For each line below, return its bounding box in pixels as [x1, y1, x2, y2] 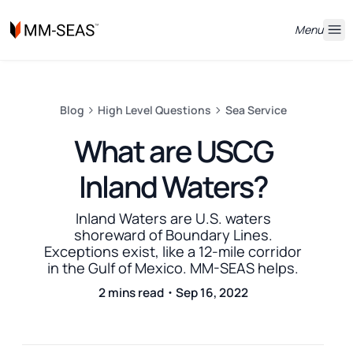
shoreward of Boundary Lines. [73, 225, 273, 245]
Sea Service [225, 102, 287, 118]
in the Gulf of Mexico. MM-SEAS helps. [47, 258, 299, 278]
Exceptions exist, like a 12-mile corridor [44, 242, 302, 262]
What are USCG [73, 130, 273, 171]
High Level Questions [98, 102, 211, 118]
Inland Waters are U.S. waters [75, 209, 271, 229]
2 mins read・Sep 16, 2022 [98, 284, 248, 302]
